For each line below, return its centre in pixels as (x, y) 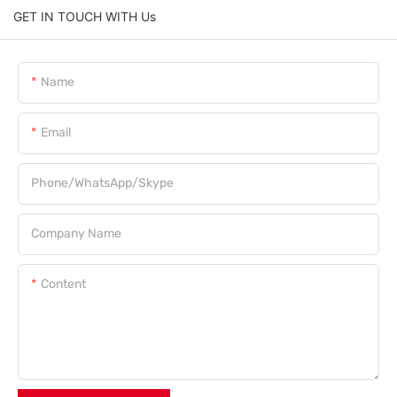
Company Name (76, 234)
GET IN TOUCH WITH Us (85, 17)
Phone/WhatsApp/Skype (102, 183)
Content (63, 284)
